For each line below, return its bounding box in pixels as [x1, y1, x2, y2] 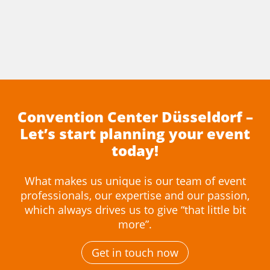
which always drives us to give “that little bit [24, 202, 246, 218]
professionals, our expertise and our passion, [20, 188, 250, 203]
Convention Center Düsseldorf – [17, 107, 253, 127]
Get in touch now [92, 245, 178, 260]
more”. [118, 217, 152, 232]
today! [111, 140, 159, 161]
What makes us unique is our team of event [24, 174, 246, 189]
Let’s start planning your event [20, 124, 250, 144]
